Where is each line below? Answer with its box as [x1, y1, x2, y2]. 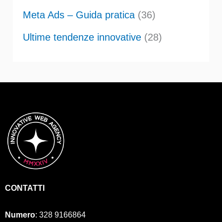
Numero [5, 210, 35, 219]
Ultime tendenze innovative [22, 31, 141, 43]
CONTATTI [5, 183, 45, 192]
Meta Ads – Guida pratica [22, 9, 135, 20]
